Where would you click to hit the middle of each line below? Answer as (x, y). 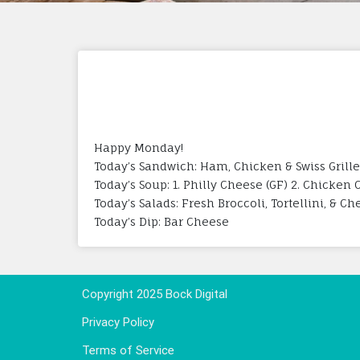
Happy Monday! (139, 147)
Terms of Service (128, 350)
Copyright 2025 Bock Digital (155, 294)
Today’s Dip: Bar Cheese (162, 221)
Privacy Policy (118, 322)
